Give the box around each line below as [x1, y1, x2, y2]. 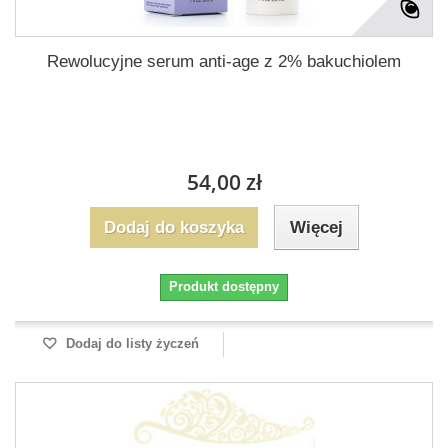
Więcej [289, 218, 343, 237]
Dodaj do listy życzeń [61, 336, 199, 351]
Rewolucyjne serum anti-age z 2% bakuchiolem [47, 52, 401, 71]
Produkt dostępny [169, 279, 279, 294]
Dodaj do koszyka [103, 218, 244, 237]
